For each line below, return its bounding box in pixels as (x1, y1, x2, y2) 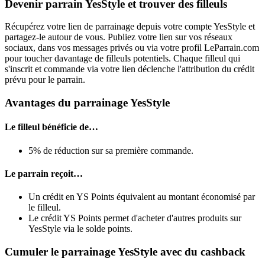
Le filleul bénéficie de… (5, 122, 98, 132)
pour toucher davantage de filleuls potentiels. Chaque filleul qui (5, 53, 240, 64)
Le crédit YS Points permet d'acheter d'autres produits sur (28, 213, 241, 224)
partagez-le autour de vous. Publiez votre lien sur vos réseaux (5, 32, 232, 43)
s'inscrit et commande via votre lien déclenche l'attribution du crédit (5, 64, 254, 75)
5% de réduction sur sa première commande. (28, 145, 193, 156)
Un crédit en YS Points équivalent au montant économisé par (28, 192, 255, 202)
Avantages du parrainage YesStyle (5, 96, 170, 109)
